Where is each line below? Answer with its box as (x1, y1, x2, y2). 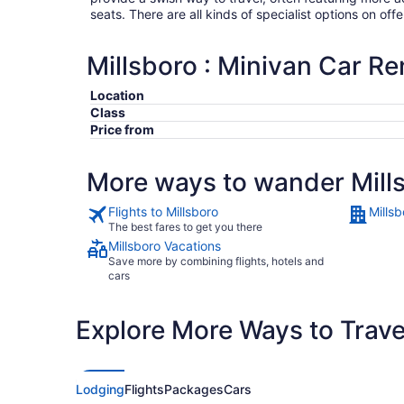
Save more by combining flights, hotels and (108, 254, 324, 268)
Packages (164, 381, 224, 397)
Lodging (76, 381, 124, 397)
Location (90, 87, 144, 103)
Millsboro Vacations (108, 238, 221, 253)
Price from (90, 122, 154, 137)
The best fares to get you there (108, 220, 262, 234)
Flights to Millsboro (108, 204, 218, 219)
